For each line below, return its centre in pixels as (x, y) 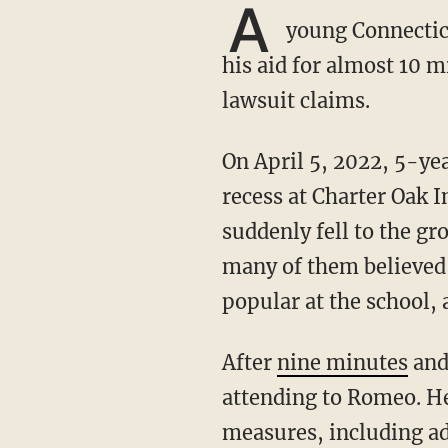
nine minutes (342, 362)
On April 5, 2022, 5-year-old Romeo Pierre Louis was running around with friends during (228, 161)
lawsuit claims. (295, 100)
